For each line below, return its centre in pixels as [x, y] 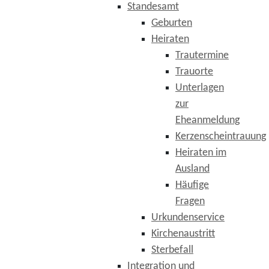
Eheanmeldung [207, 120]
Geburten [172, 23]
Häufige [192, 185]
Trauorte [194, 72]
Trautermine [202, 56]
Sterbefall [172, 250]
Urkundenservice [188, 218]
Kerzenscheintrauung [221, 137]
